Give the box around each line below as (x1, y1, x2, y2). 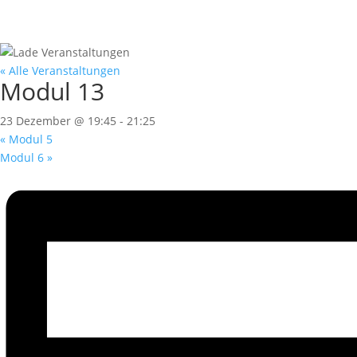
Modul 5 (6, 131, 53, 147)
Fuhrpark (307, 22, 353, 39)
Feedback (195, 22, 244, 39)
